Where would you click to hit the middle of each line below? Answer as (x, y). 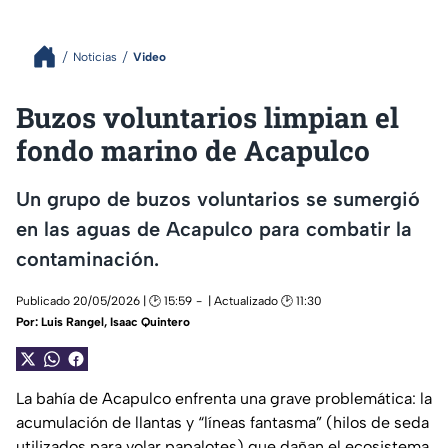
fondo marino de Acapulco (193, 150)
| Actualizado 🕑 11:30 (265, 301)
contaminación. (87, 258)
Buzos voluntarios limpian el (207, 117)
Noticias (95, 56)
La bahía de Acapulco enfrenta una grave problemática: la (224, 399)
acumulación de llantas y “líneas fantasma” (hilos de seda (222, 423)
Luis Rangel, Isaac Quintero (115, 322)
